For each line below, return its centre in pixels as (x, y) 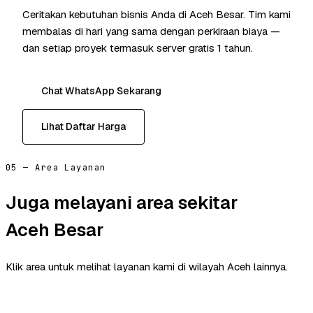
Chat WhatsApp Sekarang (101, 91)
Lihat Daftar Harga (83, 127)
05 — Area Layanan (56, 168)
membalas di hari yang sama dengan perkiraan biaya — (151, 31)
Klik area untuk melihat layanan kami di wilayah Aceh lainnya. (147, 266)
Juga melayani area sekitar (122, 202)
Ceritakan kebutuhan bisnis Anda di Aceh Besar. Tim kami (156, 15)
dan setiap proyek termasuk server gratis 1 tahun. (138, 48)
